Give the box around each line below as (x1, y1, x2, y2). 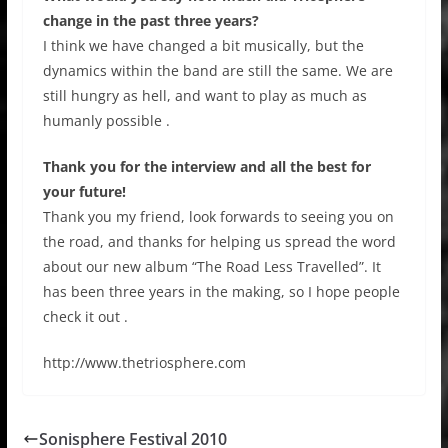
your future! (42, 181, 126, 201)
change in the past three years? (42, 10, 259, 30)
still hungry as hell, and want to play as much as (42, 85, 367, 105)
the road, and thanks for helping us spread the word (42, 231, 396, 251)
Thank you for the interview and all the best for (42, 156, 371, 176)
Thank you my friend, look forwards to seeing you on (42, 206, 394, 226)
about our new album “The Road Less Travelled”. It (42, 256, 381, 276)
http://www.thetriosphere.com (42, 352, 246, 372)
